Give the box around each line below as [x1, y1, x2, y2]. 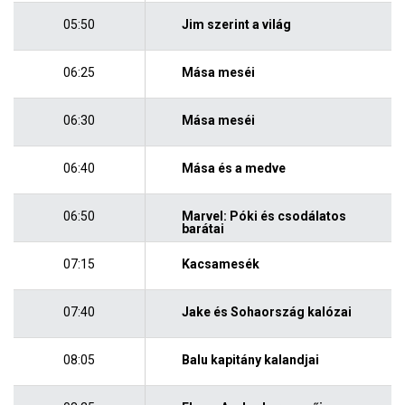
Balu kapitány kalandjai [182, 352, 320, 367]
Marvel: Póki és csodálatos [182, 208, 347, 223]
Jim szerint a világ [182, 16, 292, 32]
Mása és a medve [182, 160, 287, 175]
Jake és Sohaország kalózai [182, 304, 353, 319]
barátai [182, 221, 225, 236]
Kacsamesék [182, 256, 260, 271]
